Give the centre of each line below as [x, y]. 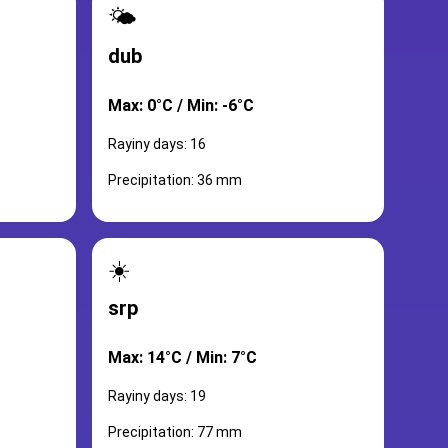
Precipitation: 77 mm [175, 432]
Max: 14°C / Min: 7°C [182, 357]
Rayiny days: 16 [157, 144]
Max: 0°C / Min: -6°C [181, 105]
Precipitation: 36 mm [175, 180]
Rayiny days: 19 [157, 396]
